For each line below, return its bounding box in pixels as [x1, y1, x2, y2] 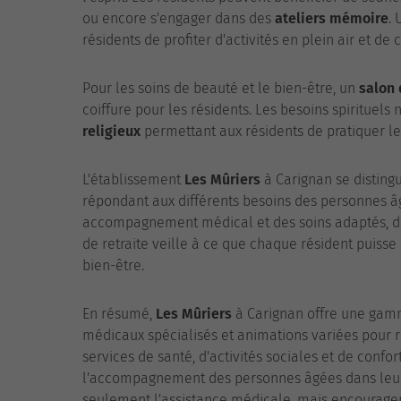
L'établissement [82, 171, 184, 188]
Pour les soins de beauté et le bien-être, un [82, 80, 359, 97]
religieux [82, 123, 141, 140]
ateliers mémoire [275, 10, 388, 27]
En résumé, [82, 305, 156, 322]
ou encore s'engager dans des [82, 10, 275, 27]
